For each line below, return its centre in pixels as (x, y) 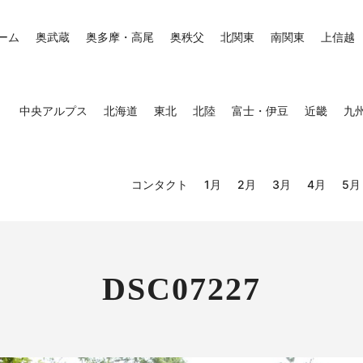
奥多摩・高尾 (120, 37)
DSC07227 (181, 289)
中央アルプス (53, 111)
